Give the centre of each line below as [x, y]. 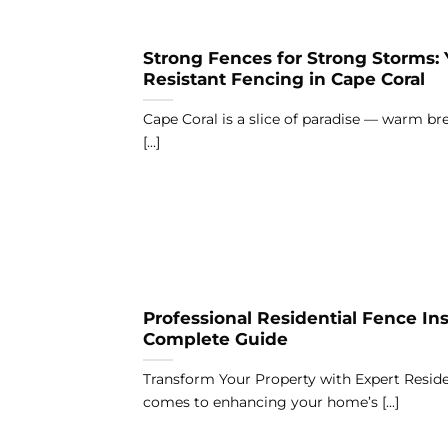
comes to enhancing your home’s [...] [270, 402]
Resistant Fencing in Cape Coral [283, 79]
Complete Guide [215, 339]
